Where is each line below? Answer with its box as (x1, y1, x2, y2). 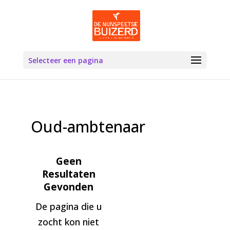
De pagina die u (35, 200, 102, 213)
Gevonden (44, 180, 94, 194)
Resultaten (42, 167, 95, 181)
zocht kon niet (38, 216, 100, 228)
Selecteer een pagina (28, 55, 103, 65)
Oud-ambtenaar (30, 116, 145, 137)
